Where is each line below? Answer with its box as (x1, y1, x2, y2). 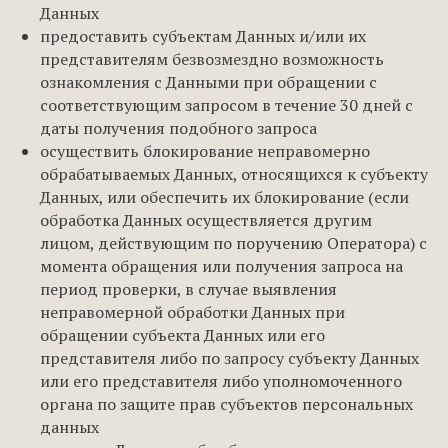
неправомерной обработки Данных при (40, 301, 345, 323)
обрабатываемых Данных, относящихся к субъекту (40, 163, 428, 185)
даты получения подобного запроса (40, 117, 317, 139)
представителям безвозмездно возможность (40, 48, 384, 70)
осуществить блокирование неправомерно (40, 140, 370, 162)
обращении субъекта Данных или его (40, 324, 325, 346)
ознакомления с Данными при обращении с (40, 71, 377, 93)
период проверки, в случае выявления (40, 278, 337, 300)
